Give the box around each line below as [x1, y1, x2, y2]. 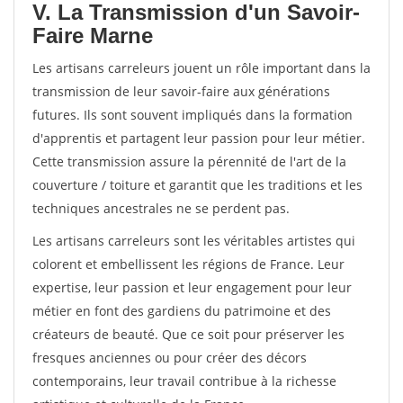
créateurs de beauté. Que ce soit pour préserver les [32, 326, 345, 343]
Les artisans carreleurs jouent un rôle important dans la [32, 59, 371, 76]
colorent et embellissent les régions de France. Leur [32, 255, 345, 273]
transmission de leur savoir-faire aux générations [32, 83, 330, 100]
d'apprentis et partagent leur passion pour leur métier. [32, 130, 365, 147]
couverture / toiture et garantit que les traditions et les [32, 176, 363, 193]
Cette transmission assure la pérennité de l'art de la [32, 153, 346, 170]
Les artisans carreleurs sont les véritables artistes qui [32, 232, 355, 249]
